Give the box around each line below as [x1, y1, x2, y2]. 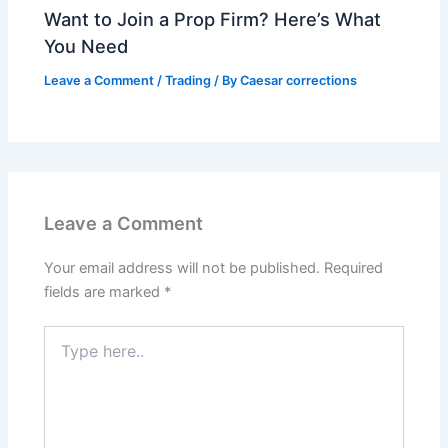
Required [324, 259, 384, 278]
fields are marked [44, 283, 165, 302]
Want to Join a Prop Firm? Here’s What [44, 8, 382, 31]
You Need [44, 35, 129, 58]
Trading [165, 73, 212, 89]
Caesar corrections [240, 73, 358, 89]
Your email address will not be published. [44, 259, 321, 278]
